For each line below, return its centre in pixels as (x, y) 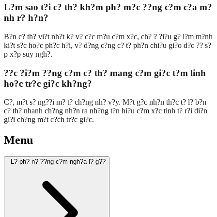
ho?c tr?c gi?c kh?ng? (48, 83)
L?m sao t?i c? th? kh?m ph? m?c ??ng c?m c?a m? (108, 7)
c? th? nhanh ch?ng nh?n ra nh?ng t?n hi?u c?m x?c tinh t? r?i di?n (106, 111)
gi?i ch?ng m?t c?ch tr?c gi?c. (49, 120)
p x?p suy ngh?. (28, 54)
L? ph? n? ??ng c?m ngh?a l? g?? (58, 162)
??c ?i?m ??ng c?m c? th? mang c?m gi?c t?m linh (105, 73)
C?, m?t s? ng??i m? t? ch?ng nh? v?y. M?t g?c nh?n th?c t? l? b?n (105, 102)
